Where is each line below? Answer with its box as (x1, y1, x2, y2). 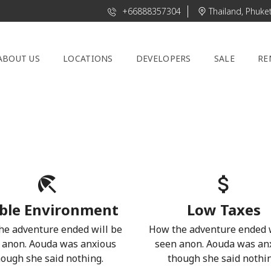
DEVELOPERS (135, 53, 191, 64)
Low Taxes (187, 200, 261, 220)
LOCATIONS (63, 53, 113, 64)
